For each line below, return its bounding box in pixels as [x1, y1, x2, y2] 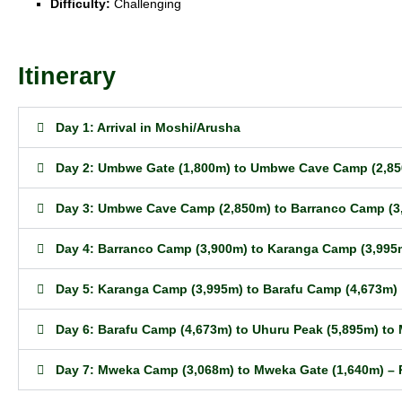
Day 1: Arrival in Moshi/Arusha [56, 120, 240, 135]
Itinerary [18, 63, 116, 90]
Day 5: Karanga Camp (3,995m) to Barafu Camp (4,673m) [56, 282, 398, 296]
